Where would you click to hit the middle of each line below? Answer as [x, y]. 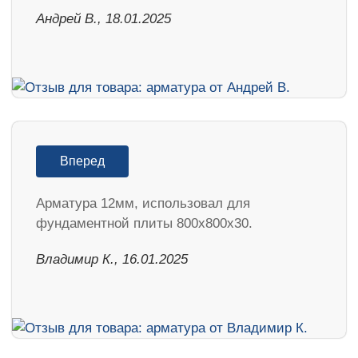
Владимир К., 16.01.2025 [112, 259]
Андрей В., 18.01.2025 [103, 18]
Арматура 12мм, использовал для [143, 203]
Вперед [82, 161]
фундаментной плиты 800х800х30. [144, 223]
